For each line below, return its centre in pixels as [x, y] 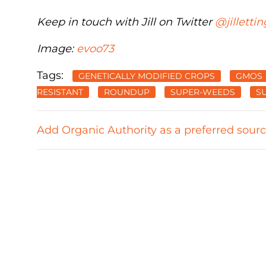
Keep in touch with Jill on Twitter [126, 22]
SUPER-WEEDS [203, 92]
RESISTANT [60, 92]
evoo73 [95, 48]
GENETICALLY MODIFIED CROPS [147, 76]
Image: [57, 48]
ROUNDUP [127, 92]
